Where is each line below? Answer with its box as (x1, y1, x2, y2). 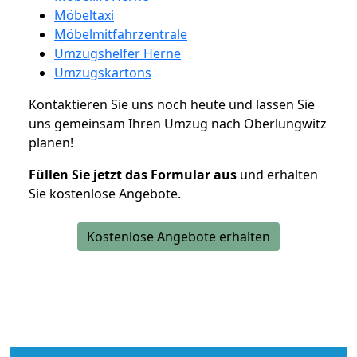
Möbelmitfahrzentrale (54, 25, 187, 43)
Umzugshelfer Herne (54, 44, 181, 62)
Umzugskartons (54, 63, 151, 81)
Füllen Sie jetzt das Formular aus (29, 165, 237, 183)
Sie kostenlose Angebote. (29, 184, 181, 202)
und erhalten (237, 165, 318, 183)
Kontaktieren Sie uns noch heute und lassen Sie (29, 95, 315, 113)
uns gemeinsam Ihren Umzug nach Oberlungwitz (29, 114, 327, 132)
